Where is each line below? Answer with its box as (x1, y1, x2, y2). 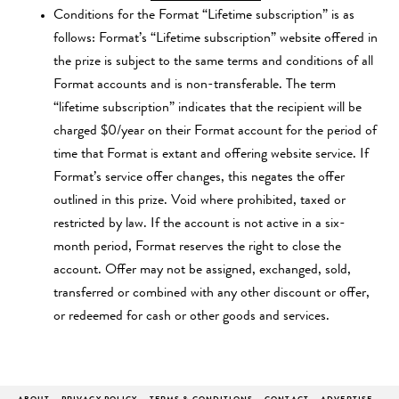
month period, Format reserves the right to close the (53, 240, 341, 255)
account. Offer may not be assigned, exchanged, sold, (53, 264, 351, 278)
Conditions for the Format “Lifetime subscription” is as (53, 9, 354, 23)
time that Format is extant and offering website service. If (53, 148, 369, 162)
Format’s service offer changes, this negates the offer (53, 171, 345, 185)
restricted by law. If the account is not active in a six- (53, 217, 346, 232)
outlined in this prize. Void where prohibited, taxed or (53, 194, 346, 208)
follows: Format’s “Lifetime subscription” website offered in (53, 32, 378, 46)
